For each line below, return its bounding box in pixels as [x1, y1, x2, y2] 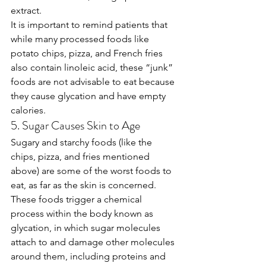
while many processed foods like [11, 33, 151, 45]
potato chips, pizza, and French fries [11, 47, 165, 59]
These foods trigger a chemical [11, 193, 144, 205]
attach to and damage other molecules [11, 236, 177, 248]
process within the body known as [11, 207, 156, 219]
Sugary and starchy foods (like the [11, 136, 154, 148]
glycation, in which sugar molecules [11, 221, 163, 233]
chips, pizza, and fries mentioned [11, 150, 152, 162]
